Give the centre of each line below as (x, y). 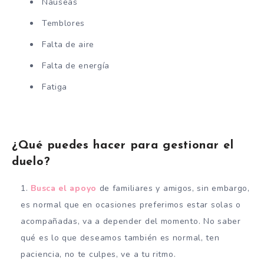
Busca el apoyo (64, 189)
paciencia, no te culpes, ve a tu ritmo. (98, 255)
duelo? (31, 162)
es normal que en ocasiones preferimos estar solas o (131, 205)
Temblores (63, 24)
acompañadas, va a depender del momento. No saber (131, 222)
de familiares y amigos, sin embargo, (173, 189)
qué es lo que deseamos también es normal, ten (120, 238)
